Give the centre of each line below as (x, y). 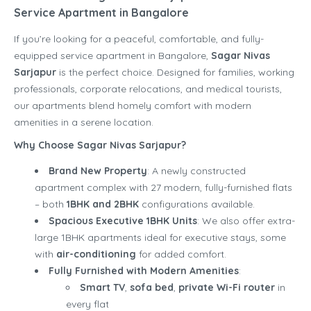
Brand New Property (98, 171)
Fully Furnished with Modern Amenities (144, 271)
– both (51, 204)
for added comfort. (181, 254)
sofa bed (152, 288)
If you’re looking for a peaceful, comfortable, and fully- (139, 39)
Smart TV (102, 288)
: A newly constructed (196, 171)
